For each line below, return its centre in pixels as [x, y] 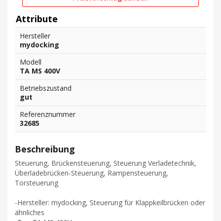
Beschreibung [45, 149]
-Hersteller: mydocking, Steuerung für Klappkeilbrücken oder [110, 203]
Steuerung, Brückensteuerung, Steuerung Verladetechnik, [106, 163]
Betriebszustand [46, 88]
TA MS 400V [40, 71]
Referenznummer [48, 114]
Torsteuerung [37, 183]
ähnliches [30, 212]
